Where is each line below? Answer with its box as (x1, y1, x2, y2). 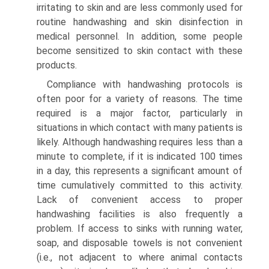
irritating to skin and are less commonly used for (37, 1, 243, 13)
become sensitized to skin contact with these (37, 44, 243, 56)
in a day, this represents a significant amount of (37, 165, 243, 177)
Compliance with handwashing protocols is (47, 78, 243, 90)
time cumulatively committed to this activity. (37, 179, 243, 191)
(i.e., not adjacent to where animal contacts (37, 251, 243, 263)
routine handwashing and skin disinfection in (37, 16, 243, 28)
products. (37, 59, 77, 71)
